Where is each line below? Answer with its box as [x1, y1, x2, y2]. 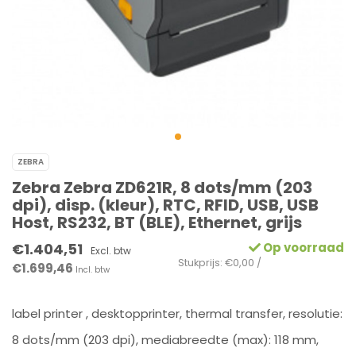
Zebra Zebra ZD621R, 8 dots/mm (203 [12, 176, 312, 199]
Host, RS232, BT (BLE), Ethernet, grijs [12, 211, 302, 234]
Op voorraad [261, 239, 344, 256]
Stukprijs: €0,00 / [178, 256, 261, 269]
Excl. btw [91, 244, 131, 257]
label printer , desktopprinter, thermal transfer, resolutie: [12, 305, 342, 322]
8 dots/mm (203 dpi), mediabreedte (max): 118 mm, [12, 331, 319, 348]
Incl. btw [75, 264, 110, 276]
